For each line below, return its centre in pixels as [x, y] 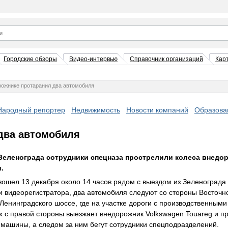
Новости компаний [157, 110]
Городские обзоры [30, 59]
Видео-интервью [93, 59]
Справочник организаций [166, 59]
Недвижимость [96, 110]
